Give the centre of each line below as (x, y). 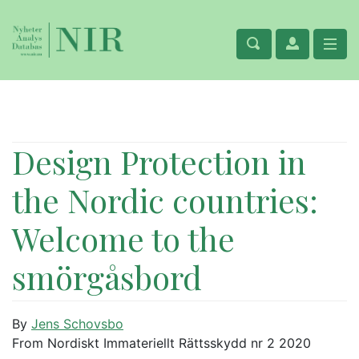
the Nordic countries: (165, 200)
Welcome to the (123, 238)
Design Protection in (159, 161)
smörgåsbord (107, 277)
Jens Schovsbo (77, 324)
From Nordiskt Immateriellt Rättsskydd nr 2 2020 (161, 343)
